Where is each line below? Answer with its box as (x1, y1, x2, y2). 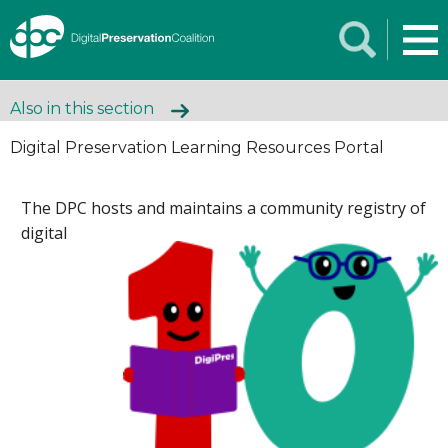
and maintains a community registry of (133, 196, 427, 219)
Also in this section (10, 99, 154, 118)
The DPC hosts (21, 196, 134, 219)
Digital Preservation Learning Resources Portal (10, 138, 384, 157)
